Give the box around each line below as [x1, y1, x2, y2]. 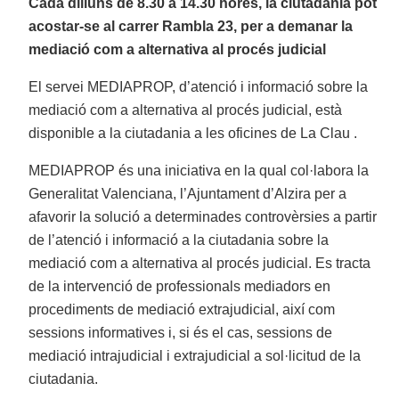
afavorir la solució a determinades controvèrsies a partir [28, 209, 378, 225]
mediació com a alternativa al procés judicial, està [28, 102, 343, 118]
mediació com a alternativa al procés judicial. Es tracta [28, 256, 371, 272]
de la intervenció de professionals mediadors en [28, 279, 331, 295]
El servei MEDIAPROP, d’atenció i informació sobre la [28, 79, 369, 95]
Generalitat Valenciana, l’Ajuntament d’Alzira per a [28, 186, 347, 202]
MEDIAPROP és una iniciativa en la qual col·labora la [28, 163, 370, 179]
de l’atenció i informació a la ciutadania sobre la [28, 232, 330, 248]
